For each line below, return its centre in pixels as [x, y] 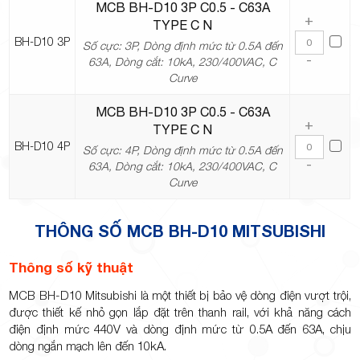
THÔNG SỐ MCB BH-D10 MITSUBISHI [180, 231]
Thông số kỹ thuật [72, 268]
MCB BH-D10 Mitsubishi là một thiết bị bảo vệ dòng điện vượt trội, [180, 295]
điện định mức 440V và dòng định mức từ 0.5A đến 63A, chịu [180, 329]
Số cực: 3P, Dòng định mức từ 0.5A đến [182, 46]
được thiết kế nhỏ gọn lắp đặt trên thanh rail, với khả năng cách [180, 312]
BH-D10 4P [43, 146]
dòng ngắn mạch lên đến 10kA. [88, 346]
